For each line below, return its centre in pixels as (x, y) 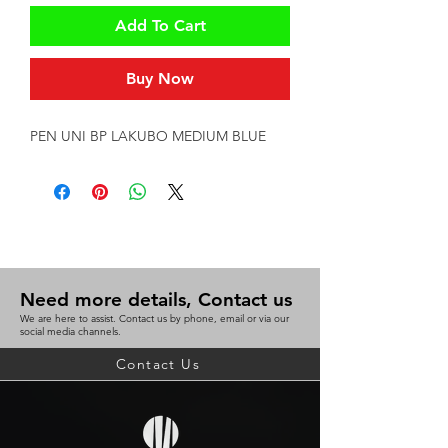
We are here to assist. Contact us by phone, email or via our (154, 318)
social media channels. (70, 331)
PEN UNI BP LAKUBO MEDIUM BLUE (148, 136)
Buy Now (160, 78)
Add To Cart (160, 25)
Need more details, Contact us (156, 299)
